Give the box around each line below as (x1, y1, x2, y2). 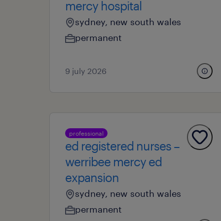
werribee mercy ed (65, 154, 162, 169)
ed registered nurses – (65, 139, 180, 153)
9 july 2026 (65, 66, 107, 75)
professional (69, 130, 104, 137)
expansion (65, 170, 119, 184)
